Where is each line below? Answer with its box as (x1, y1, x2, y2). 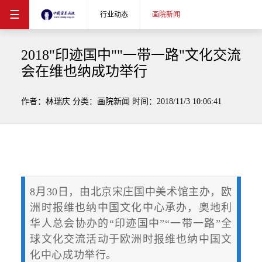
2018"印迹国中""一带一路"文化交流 (20, 47, 241, 63)
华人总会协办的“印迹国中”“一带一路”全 (30, 217, 232, 229)
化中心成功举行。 (30, 249, 117, 261)
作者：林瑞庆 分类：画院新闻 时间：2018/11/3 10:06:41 (20, 97, 222, 106)
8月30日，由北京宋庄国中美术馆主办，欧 (30, 185, 232, 198)
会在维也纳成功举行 (20, 64, 147, 79)
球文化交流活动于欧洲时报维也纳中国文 (30, 233, 232, 245)
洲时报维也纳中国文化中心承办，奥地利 (30, 201, 232, 213)
